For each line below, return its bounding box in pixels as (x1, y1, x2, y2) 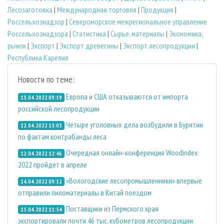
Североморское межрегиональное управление (69, 16, 207, 27)
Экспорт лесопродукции (123, 40, 195, 51)
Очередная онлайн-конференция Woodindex (65, 147, 198, 158)
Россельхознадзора (7, 28, 68, 39)
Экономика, (169, 28, 202, 39)
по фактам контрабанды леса (18, 131, 106, 142)
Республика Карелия (7, 52, 68, 63)
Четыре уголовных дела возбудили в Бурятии (65, 119, 203, 130)
